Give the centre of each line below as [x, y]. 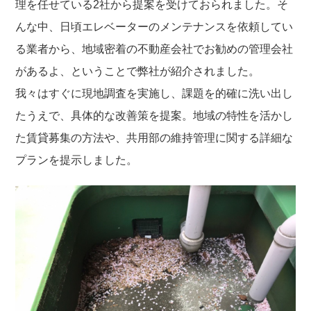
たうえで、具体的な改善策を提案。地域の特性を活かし [154, 115]
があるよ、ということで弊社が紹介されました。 [138, 71]
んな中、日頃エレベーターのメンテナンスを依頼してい [154, 26]
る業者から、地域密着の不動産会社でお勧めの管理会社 [154, 49]
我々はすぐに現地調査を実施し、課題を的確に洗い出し [154, 93]
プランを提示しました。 [77, 160]
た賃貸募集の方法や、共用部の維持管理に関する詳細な [154, 137]
